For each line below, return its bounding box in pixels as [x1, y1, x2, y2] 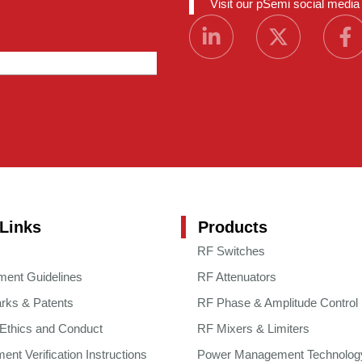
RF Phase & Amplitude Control [197, 295, 358, 309]
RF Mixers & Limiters [197, 321, 309, 335]
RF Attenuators [197, 269, 276, 284]
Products [198, 217, 267, 236]
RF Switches [197, 243, 265, 258]
